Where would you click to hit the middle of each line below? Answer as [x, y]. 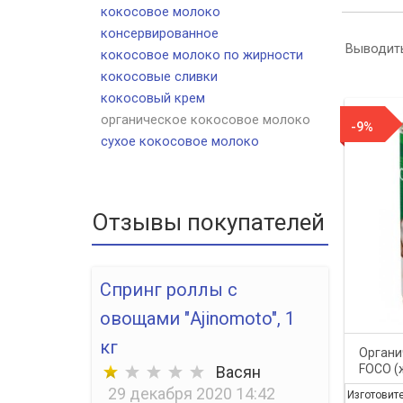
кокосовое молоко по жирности [202, 54]
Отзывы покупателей [208, 222]
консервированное [160, 33]
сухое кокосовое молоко [180, 141]
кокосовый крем [153, 98]
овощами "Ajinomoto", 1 [197, 318]
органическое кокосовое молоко [206, 119]
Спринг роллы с [169, 289]
